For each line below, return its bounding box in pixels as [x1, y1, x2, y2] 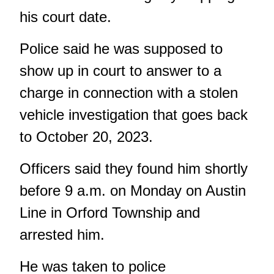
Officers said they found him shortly [20, 160, 248, 177]
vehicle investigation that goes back [20, 106, 248, 124]
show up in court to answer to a [20, 62, 221, 80]
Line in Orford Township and [20, 204, 200, 221]
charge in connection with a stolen [20, 84, 238, 102]
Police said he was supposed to [20, 40, 223, 57]
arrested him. [20, 226, 105, 243]
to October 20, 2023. [20, 128, 153, 146]
